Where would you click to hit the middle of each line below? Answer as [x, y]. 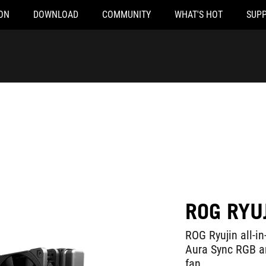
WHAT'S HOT [198, 15]
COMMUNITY [126, 15]
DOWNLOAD [56, 15]
